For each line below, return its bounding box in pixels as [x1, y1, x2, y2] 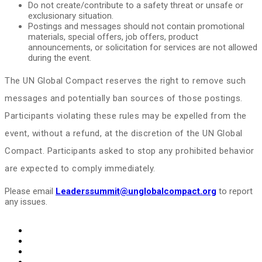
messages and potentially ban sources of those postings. [5, 93, 243, 104]
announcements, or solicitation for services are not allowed [28, 42, 257, 53]
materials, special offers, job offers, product [28, 32, 198, 42]
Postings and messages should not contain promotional [28, 21, 244, 32]
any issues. [5, 196, 47, 207]
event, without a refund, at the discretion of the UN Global [5, 128, 243, 139]
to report [216, 186, 253, 196]
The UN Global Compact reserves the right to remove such [5, 75, 246, 86]
